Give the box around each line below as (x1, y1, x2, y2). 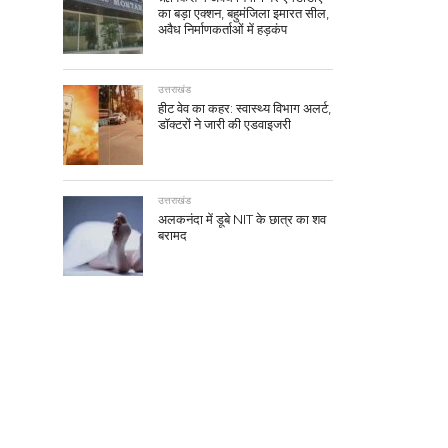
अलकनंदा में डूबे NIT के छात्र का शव (158, 212, 326, 228)
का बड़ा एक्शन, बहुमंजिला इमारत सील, (158, 6, 329, 22)
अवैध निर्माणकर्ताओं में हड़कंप (158, 22, 287, 38)
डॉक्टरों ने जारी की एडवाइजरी (158, 117, 291, 133)
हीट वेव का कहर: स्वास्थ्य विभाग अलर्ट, (158, 101, 331, 117)
